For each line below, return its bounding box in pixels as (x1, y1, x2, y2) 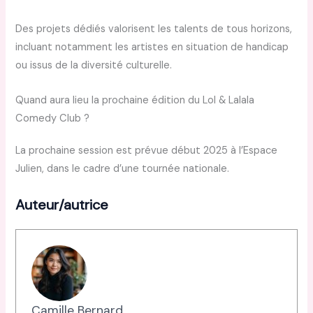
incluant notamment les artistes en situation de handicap (15, 41, 289, 54)
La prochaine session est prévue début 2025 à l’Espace (15, 143, 278, 157)
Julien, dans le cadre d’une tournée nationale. (15, 161, 230, 175)
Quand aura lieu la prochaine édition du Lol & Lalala (15, 93, 255, 107)
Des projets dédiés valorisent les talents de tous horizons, (15, 22, 293, 36)
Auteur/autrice (15, 196, 109, 214)
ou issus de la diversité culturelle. (15, 59, 173, 73)
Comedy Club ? (15, 111, 90, 125)
